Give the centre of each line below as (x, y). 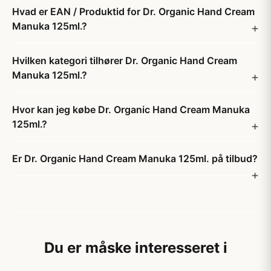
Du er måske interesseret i (135, 248)
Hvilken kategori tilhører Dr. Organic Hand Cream (125, 60)
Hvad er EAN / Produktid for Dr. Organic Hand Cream (133, 11)
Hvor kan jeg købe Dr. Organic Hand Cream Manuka (131, 109)
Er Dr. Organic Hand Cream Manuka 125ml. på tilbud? (135, 158)
